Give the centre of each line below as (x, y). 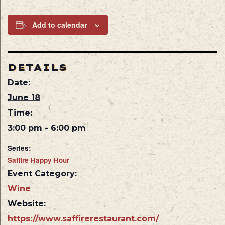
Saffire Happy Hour (38, 160)
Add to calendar (60, 25)
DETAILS (37, 68)
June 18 (24, 98)
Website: (27, 204)
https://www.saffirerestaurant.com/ (83, 219)
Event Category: (42, 174)
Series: (19, 148)
